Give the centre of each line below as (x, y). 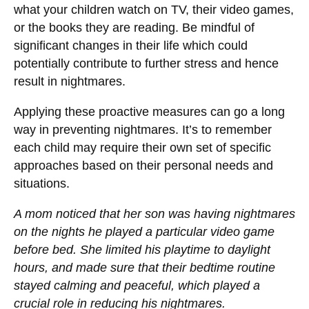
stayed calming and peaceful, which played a (137, 285)
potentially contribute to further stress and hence (146, 64)
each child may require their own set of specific (142, 148)
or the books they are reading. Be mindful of (134, 28)
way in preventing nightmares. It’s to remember (143, 130)
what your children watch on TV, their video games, (154, 10)
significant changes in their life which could (131, 46)
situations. (42, 184)
